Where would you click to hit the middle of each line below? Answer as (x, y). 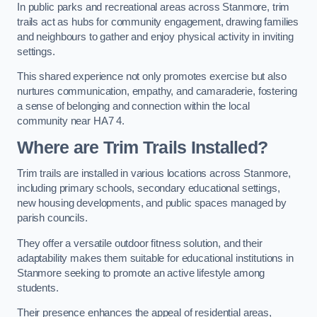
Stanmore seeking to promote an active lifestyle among (141, 273)
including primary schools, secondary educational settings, (149, 189)
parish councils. (52, 218)
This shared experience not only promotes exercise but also (152, 77)
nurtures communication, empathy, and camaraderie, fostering (157, 92)
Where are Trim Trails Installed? (143, 147)
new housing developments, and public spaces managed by (152, 203)
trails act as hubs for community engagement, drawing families (158, 22)
